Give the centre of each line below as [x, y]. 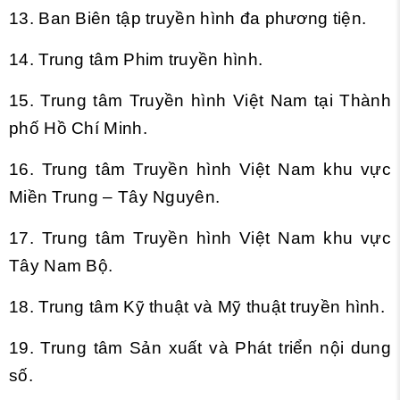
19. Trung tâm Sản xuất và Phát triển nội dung [200, 348]
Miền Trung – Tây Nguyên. [115, 197]
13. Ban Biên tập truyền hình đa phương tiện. [188, 18]
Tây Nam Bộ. [61, 266]
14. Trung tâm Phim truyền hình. [136, 59]
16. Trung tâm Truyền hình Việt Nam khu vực [200, 169]
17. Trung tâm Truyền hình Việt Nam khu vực [200, 238]
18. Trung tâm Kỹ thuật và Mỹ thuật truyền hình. [197, 307]
